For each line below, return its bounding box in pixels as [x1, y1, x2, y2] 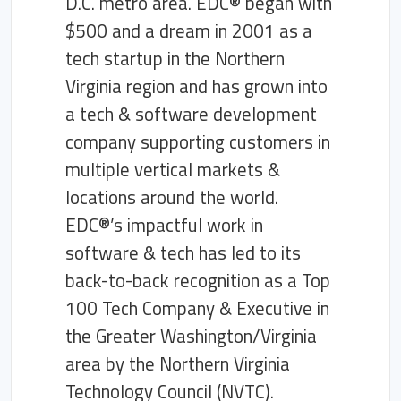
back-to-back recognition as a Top [65, 266, 330, 294]
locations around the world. [65, 183, 278, 211]
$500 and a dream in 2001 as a [65, 16, 312, 45]
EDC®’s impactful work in [65, 210, 263, 239]
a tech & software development [65, 99, 317, 128]
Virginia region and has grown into [65, 72, 328, 100]
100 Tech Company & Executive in [65, 294, 329, 322]
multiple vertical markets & [65, 155, 280, 183]
